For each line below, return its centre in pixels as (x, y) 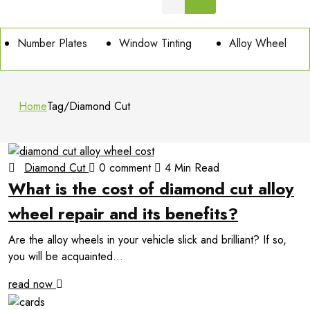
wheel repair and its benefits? (123, 214)
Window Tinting (155, 43)
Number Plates (52, 43)
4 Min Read (190, 168)
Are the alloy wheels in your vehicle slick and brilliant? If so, (147, 240)
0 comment (125, 168)
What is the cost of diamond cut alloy (151, 189)
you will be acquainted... (66, 257)
